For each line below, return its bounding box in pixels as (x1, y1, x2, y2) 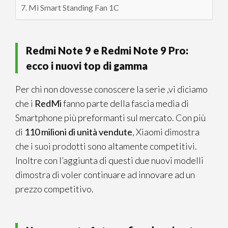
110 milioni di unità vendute (24, 126, 132, 137)
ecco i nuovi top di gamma (26, 60, 148, 72)
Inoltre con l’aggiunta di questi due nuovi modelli (15, 155, 204, 166)
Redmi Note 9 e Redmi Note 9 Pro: (26, 44, 188, 56)
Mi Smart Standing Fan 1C (28, 3, 120, 13)
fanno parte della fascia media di (62, 98, 189, 109)
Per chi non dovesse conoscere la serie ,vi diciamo (15, 83, 208, 95)
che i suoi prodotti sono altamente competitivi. (15, 140, 197, 152)
